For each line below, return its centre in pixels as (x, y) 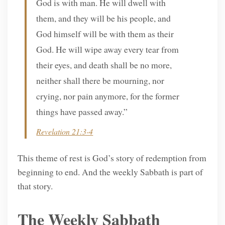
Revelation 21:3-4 (65, 132)
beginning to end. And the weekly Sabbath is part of (110, 172)
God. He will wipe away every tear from (108, 49)
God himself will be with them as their (105, 34)
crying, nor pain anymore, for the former (108, 96)
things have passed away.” (82, 112)
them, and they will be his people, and (104, 18)
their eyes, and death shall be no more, (104, 65)
